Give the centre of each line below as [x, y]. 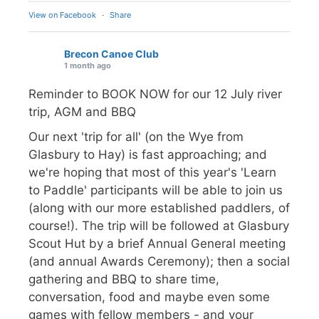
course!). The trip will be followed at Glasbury [159, 225]
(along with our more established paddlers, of [159, 208]
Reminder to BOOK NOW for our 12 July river [155, 94]
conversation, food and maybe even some [149, 297]
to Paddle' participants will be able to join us [156, 190]
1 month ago [88, 65]
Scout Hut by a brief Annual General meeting [157, 243]
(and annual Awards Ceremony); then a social [159, 261]
